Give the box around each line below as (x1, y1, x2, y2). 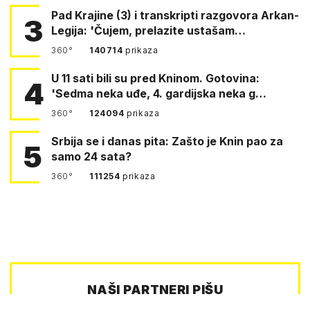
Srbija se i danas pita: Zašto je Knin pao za (51, 134, 283, 148)
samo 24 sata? (51, 149, 131, 163)
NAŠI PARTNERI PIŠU (86, 282, 224, 297)
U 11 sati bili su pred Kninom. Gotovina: (51, 71, 130, 85)
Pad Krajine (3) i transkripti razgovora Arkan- (51, 8, 299, 22)
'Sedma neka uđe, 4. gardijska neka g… (51, 86, 266, 100)
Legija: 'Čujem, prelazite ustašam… (51, 23, 246, 37)
